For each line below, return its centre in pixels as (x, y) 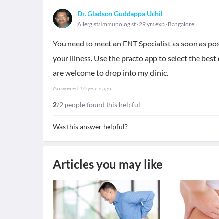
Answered (66, 88)
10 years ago (96, 88)
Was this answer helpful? (90, 126)
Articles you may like (108, 164)
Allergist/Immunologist (107, 24)
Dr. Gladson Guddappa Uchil (120, 13)
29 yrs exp (152, 24)
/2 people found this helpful (99, 104)
